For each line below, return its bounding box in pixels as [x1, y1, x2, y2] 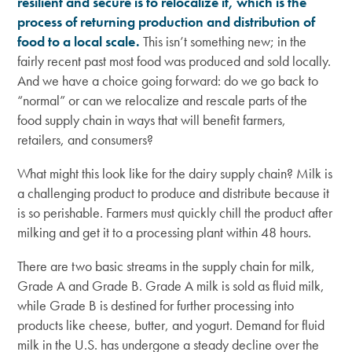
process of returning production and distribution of [17, 12, 316, 31]
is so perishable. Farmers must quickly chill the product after [17, 203, 333, 222]
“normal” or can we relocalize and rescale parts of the [17, 90, 308, 109]
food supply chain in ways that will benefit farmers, [17, 110, 287, 129]
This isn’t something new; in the [140, 31, 307, 50]
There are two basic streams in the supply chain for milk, [17, 256, 316, 275]
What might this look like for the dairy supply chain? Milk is [17, 163, 333, 182]
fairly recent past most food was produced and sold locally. [17, 51, 332, 70]
